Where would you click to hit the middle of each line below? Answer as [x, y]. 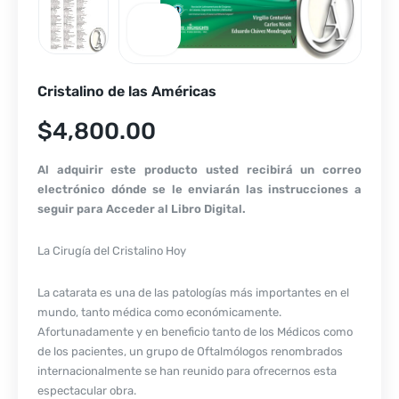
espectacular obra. [87, 391]
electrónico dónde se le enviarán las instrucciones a [199, 189]
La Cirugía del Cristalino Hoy [112, 251]
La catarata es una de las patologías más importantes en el [193, 293]
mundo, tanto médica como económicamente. [159, 312]
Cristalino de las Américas [127, 91]
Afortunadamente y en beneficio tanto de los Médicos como [195, 332]
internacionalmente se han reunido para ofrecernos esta [187, 371]
